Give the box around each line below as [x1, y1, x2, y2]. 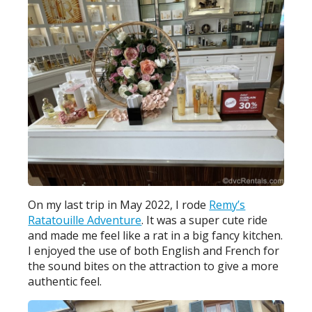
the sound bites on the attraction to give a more [28, 258, 279, 274]
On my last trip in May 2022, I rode [28, 196, 210, 212]
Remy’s [209, 196, 246, 212]
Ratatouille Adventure [28, 212, 142, 228]
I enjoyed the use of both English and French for [28, 242, 280, 258]
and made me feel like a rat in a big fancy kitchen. [28, 227, 283, 243]
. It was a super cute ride [141, 212, 268, 228]
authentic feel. [28, 273, 102, 289]
